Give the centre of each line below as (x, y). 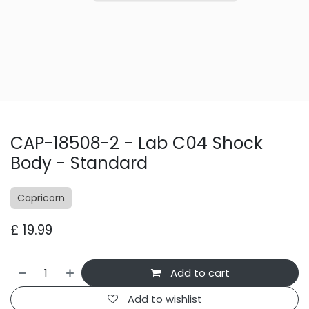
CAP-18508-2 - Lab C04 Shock (137, 143)
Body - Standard (79, 163)
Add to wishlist (165, 299)
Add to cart (198, 272)
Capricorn (41, 198)
